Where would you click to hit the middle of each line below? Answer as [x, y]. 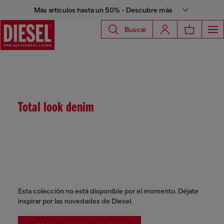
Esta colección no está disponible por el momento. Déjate [108, 191]
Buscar [135, 29]
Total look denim [56, 108]
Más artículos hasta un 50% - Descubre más [103, 10]
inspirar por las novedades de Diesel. [75, 201]
